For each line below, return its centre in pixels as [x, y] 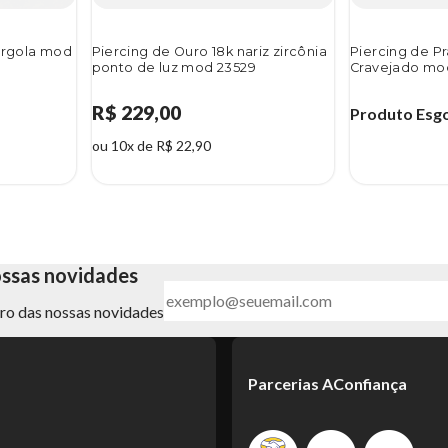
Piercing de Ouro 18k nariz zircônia [209, 52]
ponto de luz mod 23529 [173, 68]
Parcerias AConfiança [327, 383]
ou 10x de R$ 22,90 [151, 146]
